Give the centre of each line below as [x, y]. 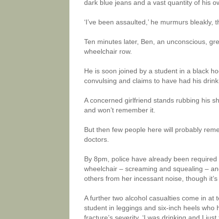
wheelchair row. [108, 51]
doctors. [97, 139]
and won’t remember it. [120, 110]
